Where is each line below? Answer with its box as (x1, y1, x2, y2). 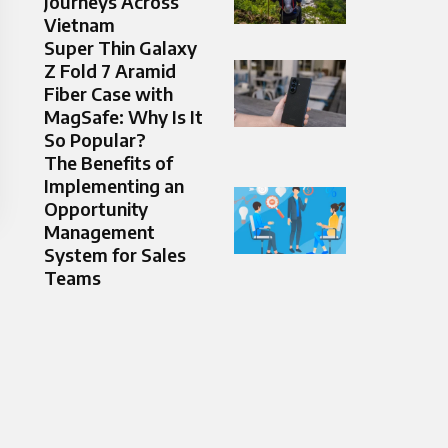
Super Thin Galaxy (44, 36, 197, 60)
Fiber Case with (44, 82, 173, 106)
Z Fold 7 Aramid (44, 59, 176, 83)
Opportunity (44, 197, 148, 221)
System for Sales (44, 243, 186, 267)
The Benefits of (44, 151, 173, 175)
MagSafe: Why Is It (44, 105, 203, 129)
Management (44, 220, 155, 244)
